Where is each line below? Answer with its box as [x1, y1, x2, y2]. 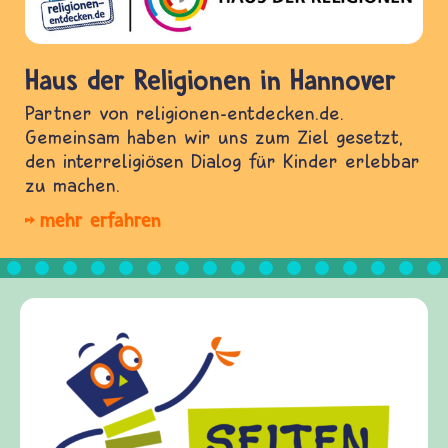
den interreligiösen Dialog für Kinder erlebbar [25, 149, 420, 173]
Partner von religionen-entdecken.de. [25, 101, 344, 125]
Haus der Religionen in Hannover [25, 62, 396, 98]
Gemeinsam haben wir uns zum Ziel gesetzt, [25, 125, 403, 149]
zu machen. [25, 173, 120, 197]
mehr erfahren [40, 207, 161, 233]
